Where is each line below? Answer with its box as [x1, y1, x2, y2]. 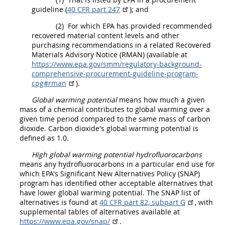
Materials [32, 50, 63, 59]
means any [20, 159, 58, 169]
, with [194, 197, 213, 207]
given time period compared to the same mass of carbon [20, 114, 210, 124]
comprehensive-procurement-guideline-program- [32, 69, 198, 78]
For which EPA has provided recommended [66, 21, 212, 31]
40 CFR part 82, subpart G [99, 197, 185, 207]
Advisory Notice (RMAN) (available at [63, 50, 187, 59]
